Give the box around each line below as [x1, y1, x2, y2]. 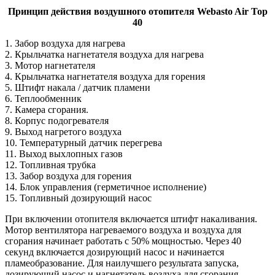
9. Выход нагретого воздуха [5, 126, 122, 137]
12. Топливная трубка [5, 159, 96, 170]
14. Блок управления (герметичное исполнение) [5, 181, 209, 192]
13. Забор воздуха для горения [5, 170, 131, 181]
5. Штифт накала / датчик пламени [5, 82, 150, 93]
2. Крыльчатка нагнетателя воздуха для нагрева [5, 48, 204, 60]
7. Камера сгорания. [5, 104, 91, 115]
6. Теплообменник [5, 93, 82, 104]
